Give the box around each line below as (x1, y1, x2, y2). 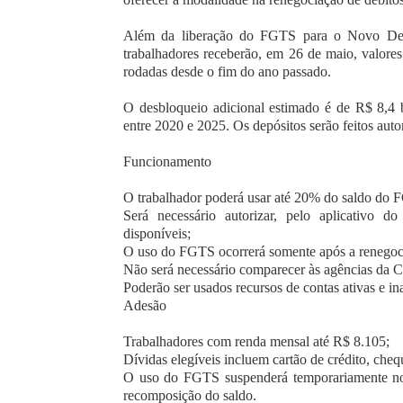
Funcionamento (123, 153, 211, 169)
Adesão (123, 297, 166, 313)
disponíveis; (123, 225, 191, 241)
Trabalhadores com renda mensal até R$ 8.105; (123, 333, 390, 349)
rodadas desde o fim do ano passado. (123, 63, 331, 79)
